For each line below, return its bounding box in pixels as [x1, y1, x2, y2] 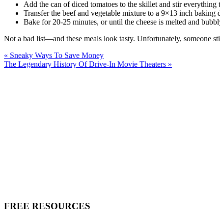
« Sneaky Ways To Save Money [4, 51, 104, 59]
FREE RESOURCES [4, 200, 90, 211]
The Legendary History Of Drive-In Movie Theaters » [4, 59, 172, 68]
